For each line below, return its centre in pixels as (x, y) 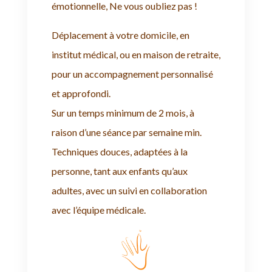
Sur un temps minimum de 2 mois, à (123, 113)
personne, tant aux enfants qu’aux (119, 171)
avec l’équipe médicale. (98, 210)
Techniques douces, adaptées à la (119, 152)
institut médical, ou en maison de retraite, (136, 55)
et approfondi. (81, 93)
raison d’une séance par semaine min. (126, 132)
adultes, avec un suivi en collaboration (129, 191)
